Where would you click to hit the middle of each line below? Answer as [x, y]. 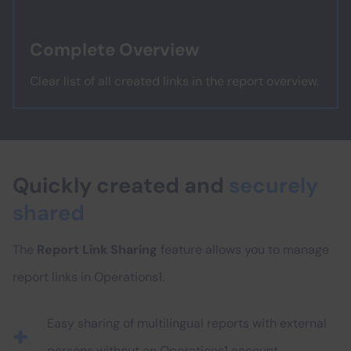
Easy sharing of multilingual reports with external [187, 323]
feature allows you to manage [245, 250]
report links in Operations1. [89, 277]
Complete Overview [114, 50]
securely [273, 185]
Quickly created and [121, 185]
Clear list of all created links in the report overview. [174, 81]
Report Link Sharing [99, 250]
